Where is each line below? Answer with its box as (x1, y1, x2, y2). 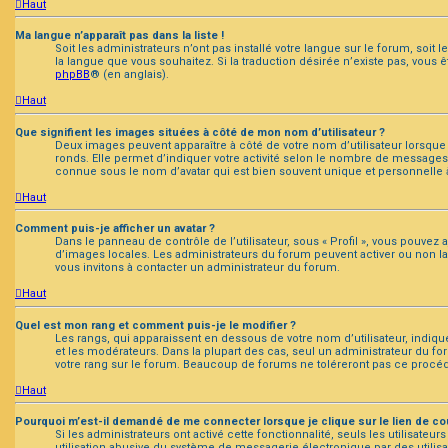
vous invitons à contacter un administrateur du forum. (55, 261, 340, 275)
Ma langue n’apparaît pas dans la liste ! (15, 29, 224, 43)
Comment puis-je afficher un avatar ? (15, 222, 215, 236)
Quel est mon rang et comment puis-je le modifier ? (15, 318, 296, 332)
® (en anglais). (90, 68, 169, 82)
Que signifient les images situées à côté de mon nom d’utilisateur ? (15, 125, 385, 139)
